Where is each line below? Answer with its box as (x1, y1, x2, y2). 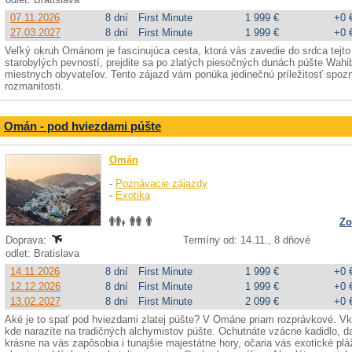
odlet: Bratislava (5, 247, 82, 259)
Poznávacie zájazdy (115, 178, 207, 189)
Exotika (115, 189, 150, 201)
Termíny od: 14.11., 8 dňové (183, 234, 310, 246)
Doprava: (5, 234, 49, 246)
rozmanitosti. (5, 80, 64, 92)
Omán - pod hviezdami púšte (4, 119, 161, 133)
